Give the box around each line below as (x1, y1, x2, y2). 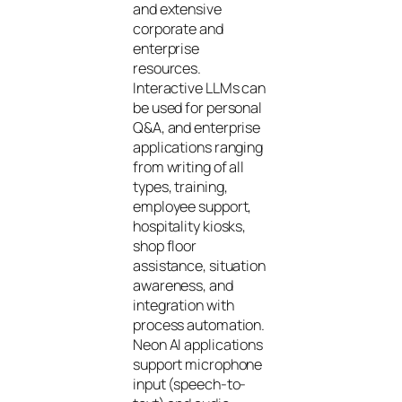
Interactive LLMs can (133, 77, 266, 98)
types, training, (133, 176, 228, 197)
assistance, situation (133, 255, 266, 275)
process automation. (133, 314, 266, 335)
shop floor (133, 235, 197, 256)
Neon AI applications (133, 334, 263, 354)
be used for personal (133, 97, 262, 118)
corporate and (133, 18, 223, 39)
